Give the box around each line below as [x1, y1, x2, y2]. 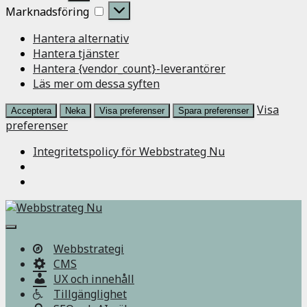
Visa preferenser [99, 106, 164, 116]
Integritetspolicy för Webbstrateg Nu [33, 144, 225, 160]
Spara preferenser [178, 106, 249, 116]
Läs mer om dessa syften [33, 76, 160, 92]
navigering [10, 247, 51, 258]
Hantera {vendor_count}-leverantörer [33, 61, 225, 77]
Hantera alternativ [33, 31, 129, 47]
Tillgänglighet [53, 286, 127, 302]
